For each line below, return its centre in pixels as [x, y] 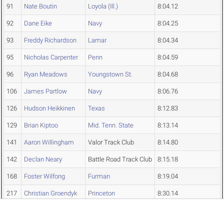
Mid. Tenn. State [111, 125]
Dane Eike [38, 23]
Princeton [101, 193]
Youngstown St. [110, 74]
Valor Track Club [111, 142]
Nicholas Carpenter [51, 57]
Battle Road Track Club [120, 159]
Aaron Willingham [49, 142]
